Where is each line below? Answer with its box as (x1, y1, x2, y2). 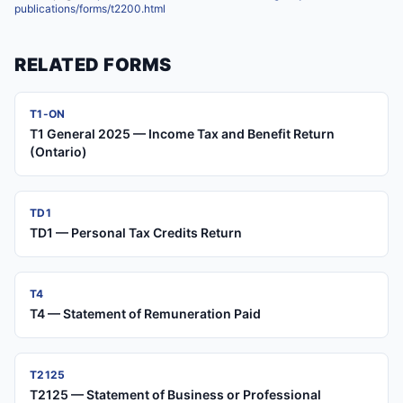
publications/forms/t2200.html (14, 2, 166, 15)
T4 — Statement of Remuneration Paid (30, 306, 261, 321)
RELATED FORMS (14, 54, 172, 76)
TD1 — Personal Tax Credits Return (30, 225, 242, 240)
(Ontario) (30, 144, 87, 159)
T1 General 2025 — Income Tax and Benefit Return (30, 126, 335, 141)
